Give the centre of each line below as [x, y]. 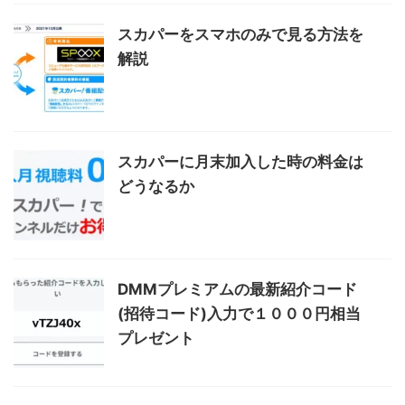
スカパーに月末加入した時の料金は [240, 161]
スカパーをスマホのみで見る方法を [240, 34]
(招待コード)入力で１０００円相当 [239, 313]
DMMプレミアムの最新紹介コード [237, 289]
